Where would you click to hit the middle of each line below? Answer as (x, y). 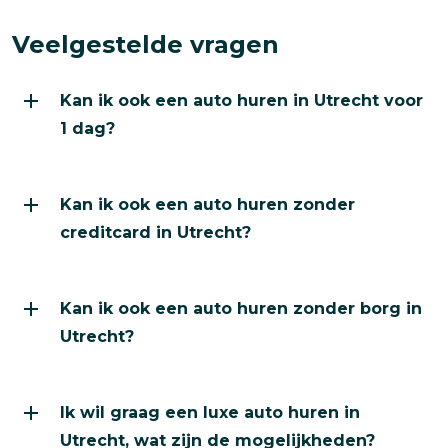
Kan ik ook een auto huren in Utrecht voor (241, 101)
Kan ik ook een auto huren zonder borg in (241, 309)
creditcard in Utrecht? (155, 233)
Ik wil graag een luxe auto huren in (210, 413)
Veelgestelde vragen (145, 45)
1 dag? (87, 129)
